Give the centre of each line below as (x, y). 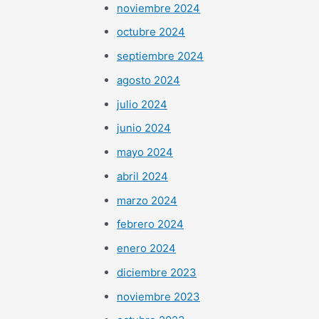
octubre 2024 (151, 32)
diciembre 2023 (157, 272)
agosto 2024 (148, 80)
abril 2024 (142, 176)
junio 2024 (144, 128)
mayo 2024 (145, 152)
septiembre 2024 (160, 56)
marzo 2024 (147, 200)
